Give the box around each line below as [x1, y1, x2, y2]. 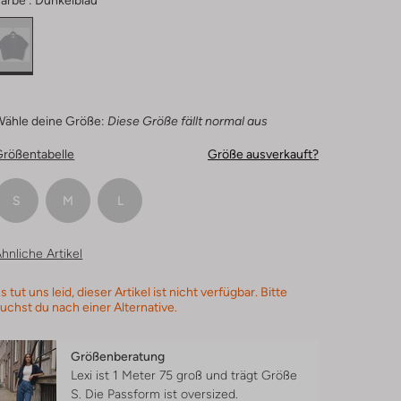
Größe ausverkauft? [207, 147, 319, 161]
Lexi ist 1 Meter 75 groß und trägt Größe [71, 368, 298, 382]
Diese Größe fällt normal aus [107, 114, 269, 128]
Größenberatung [71, 349, 166, 363]
